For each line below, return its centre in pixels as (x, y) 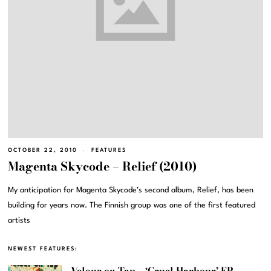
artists (19, 221)
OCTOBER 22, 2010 (43, 150)
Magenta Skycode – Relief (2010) (103, 167)
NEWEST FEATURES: (43, 249)
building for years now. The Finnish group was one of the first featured (132, 206)
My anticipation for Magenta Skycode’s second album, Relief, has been (131, 191)
